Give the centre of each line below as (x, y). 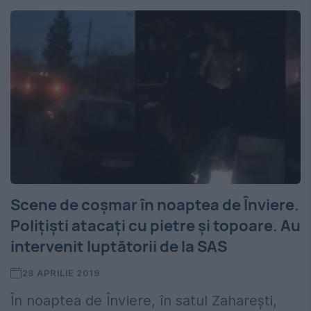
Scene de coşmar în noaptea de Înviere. (155, 205)
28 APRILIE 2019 (61, 273)
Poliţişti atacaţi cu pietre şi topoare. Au (155, 226)
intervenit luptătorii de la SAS (119, 247)
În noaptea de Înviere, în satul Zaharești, (144, 301)
